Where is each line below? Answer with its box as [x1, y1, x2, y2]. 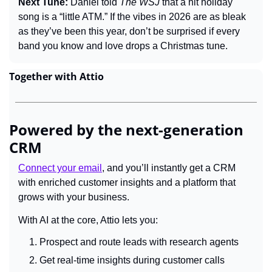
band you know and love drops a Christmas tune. [18, 40, 228, 51]
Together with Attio [9, 69, 104, 83]
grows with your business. [18, 191, 129, 202]
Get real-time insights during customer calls [39, 254, 225, 265]
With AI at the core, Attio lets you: [18, 214, 158, 225]
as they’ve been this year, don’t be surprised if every [18, 25, 240, 36]
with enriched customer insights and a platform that [18, 177, 236, 188]
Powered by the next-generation [9, 119, 243, 140]
